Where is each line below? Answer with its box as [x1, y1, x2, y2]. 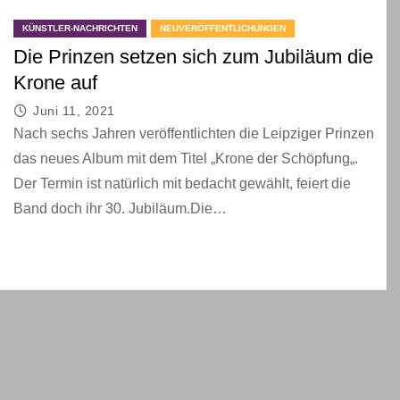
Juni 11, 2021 [33, 104, 115, 118]
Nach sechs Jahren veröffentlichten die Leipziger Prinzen [13, 126, 374, 141]
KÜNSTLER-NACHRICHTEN [22, 23, 137, 33]
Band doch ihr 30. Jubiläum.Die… [13, 201, 227, 216]
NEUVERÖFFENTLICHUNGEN [160, 23, 286, 33]
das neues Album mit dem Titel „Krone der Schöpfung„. [13, 151, 358, 166]
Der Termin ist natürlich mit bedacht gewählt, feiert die [13, 176, 351, 191]
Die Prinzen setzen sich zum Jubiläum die [13, 46, 373, 68]
